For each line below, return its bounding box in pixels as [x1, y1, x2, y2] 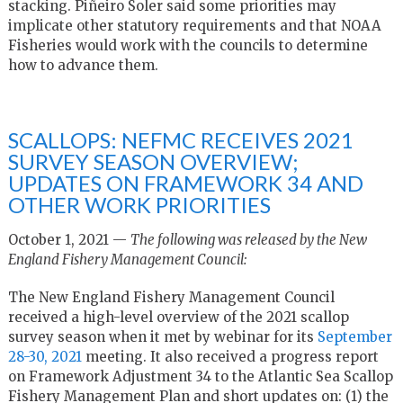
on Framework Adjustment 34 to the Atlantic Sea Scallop [7, 367, 393, 385]
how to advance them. [7, 56, 166, 74]
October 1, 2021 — [7, 230, 130, 248]
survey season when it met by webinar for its [7, 327, 318, 345]
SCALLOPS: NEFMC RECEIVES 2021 [7, 126, 354, 153]
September [317, 327, 392, 345]
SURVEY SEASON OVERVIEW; [7, 148, 298, 175]
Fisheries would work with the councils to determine [7, 36, 368, 54]
